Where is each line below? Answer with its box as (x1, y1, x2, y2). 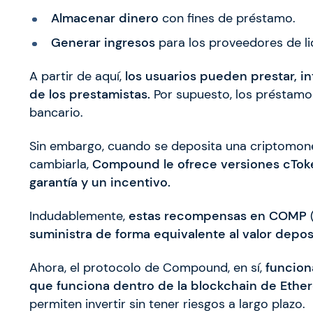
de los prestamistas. (29, 86, 150, 102)
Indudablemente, (29, 208, 125, 224)
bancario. (29, 104, 83, 120)
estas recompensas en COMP (125, 208, 307, 224)
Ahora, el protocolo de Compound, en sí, (29, 259, 265, 275)
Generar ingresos (50, 34, 155, 50)
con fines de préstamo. (158, 10, 296, 26)
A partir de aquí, (29, 68, 125, 84)
